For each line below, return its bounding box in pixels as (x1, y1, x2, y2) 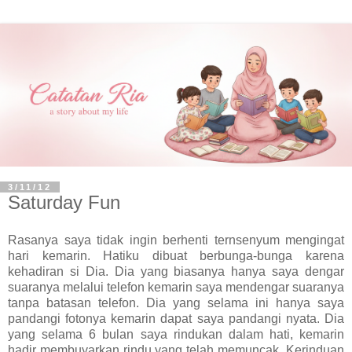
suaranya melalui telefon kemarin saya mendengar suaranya (8, 280, 344, 294)
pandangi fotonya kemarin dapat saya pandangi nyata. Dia (8, 311, 344, 325)
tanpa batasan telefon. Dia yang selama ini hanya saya (8, 295, 344, 310)
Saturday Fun (8, 191, 120, 213)
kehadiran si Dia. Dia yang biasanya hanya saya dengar (8, 264, 344, 278)
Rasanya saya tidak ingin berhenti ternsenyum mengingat (8, 233, 344, 247)
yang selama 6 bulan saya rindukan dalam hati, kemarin (8, 327, 344, 341)
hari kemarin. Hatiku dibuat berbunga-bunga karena (8, 248, 344, 262)
